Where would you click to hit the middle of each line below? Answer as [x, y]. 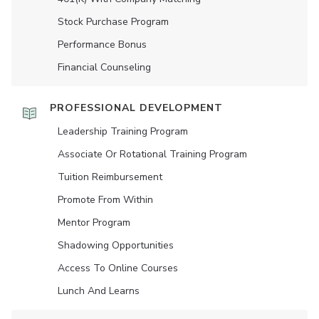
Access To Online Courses [118, 268]
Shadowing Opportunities [116, 246]
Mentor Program [94, 223]
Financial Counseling [104, 68]
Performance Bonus [102, 45]
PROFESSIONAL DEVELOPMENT [136, 108]
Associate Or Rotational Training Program [152, 155]
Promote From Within [105, 200]
